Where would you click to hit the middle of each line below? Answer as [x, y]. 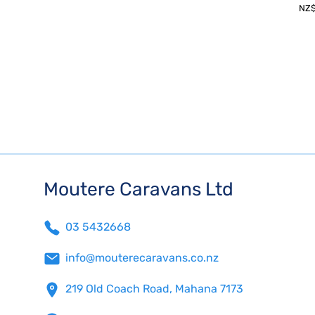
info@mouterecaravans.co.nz [142, 258]
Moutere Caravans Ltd [139, 189]
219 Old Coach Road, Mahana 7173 [155, 289]
